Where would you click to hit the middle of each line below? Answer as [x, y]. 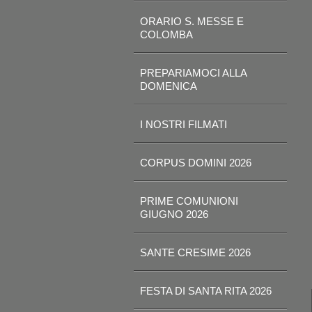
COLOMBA [166, 34]
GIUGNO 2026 [174, 214]
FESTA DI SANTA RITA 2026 [206, 291]
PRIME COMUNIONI [189, 201]
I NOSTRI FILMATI [184, 124]
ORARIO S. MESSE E [192, 21]
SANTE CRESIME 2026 [195, 252]
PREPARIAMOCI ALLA [193, 73]
